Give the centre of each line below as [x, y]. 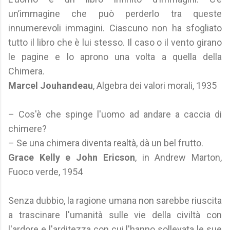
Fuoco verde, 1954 [45, 172]
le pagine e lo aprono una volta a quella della [115, 57]
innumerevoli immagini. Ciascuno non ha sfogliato [115, 28]
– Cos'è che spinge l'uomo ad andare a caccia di [115, 114]
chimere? [27, 129]
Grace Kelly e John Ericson [72, 157]
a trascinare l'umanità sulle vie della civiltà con [115, 215]
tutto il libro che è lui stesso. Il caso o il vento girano [115, 42]
